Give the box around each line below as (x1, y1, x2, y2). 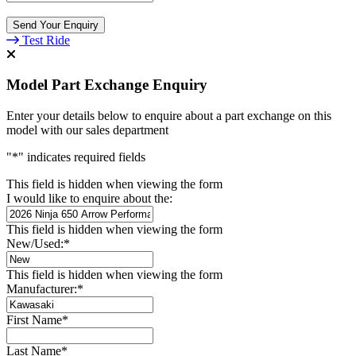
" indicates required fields (18, 150, 145, 164)
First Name (6, 313, 62, 327)
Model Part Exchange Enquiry (6, 76, 207, 94)
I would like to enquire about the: (6, 192, 172, 205)
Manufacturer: (6, 282, 77, 296)
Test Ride (22, 33, 70, 47)
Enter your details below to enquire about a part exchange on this (6, 109, 331, 122)
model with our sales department (6, 123, 168, 137)
